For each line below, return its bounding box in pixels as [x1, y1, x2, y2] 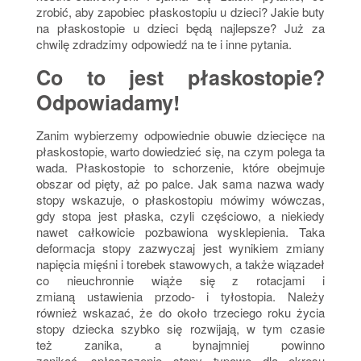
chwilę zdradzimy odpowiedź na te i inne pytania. [35, 35, 292, 53]
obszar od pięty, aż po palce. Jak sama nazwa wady [35, 175, 326, 193]
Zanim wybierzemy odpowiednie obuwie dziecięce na [35, 127, 326, 144]
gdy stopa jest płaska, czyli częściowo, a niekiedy [35, 207, 326, 225]
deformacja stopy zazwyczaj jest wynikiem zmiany [35, 239, 326, 257]
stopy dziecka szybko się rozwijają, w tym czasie [35, 320, 326, 338]
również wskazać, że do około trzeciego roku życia [35, 304, 326, 322]
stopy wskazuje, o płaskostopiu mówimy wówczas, [35, 191, 326, 209]
